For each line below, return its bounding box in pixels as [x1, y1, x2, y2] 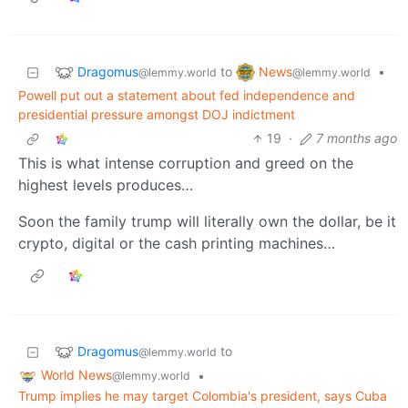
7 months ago [316, 130, 397, 147]
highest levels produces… [18, 176, 193, 195]
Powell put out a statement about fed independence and [18, 87, 355, 104]
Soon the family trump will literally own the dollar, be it [18, 212, 396, 231]
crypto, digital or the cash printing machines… [18, 234, 335, 253]
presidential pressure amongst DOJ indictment [18, 107, 295, 123]
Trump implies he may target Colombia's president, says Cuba [18, 388, 387, 404]
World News [41, 367, 112, 383]
